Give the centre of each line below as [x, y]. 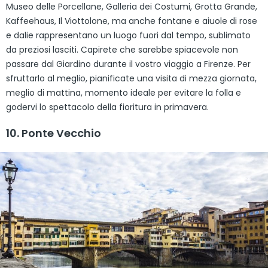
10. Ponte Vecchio [54, 133]
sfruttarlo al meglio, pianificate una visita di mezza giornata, [131, 79]
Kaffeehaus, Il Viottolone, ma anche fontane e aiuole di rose [132, 21]
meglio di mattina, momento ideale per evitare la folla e [124, 93]
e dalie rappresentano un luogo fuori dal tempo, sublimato [128, 36]
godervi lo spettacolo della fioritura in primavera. [107, 107]
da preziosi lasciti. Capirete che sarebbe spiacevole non [122, 50]
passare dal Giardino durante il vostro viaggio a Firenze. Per [128, 64]
